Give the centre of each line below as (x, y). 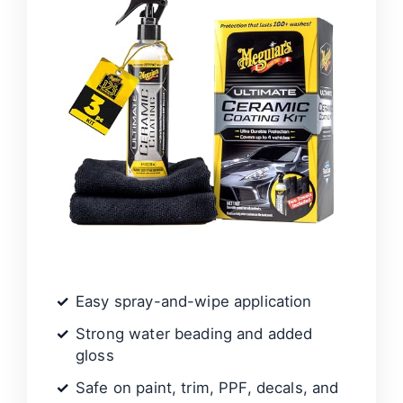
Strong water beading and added (194, 334)
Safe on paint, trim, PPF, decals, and (207, 388)
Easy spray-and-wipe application (194, 301)
